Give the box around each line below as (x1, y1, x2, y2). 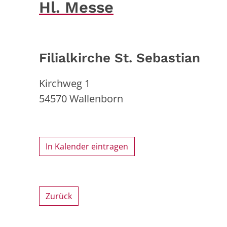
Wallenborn (69, 91, 123, 105)
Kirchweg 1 (39, 76, 90, 90)
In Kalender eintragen (46, 140, 128, 152)
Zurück (46, 190, 72, 202)
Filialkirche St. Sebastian (39, 50, 200, 65)
